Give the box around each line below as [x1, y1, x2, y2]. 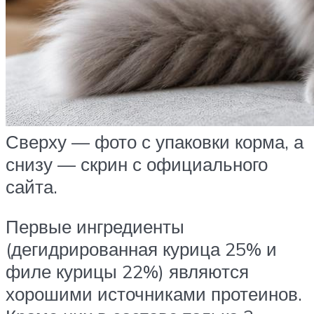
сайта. [6, 175, 57, 198]
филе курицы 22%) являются [6, 260, 249, 283]
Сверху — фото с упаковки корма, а [6, 130, 303, 153]
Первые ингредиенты [6, 215, 184, 238]
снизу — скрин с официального [6, 152, 268, 175]
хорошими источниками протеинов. [6, 282, 302, 306]
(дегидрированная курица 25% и [6, 238, 277, 261]
